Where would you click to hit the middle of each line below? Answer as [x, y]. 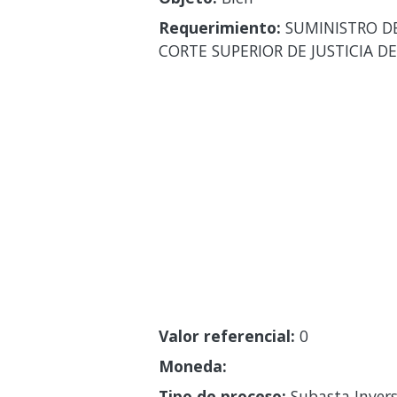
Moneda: [192, 366]
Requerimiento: [219, 27]
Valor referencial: [226, 335]
